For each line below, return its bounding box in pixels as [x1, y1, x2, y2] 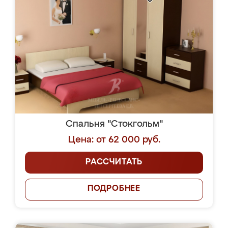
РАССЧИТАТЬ [85, 158, 142, 166]
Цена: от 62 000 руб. [68, 135, 160, 145]
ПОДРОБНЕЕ [87, 185, 141, 193]
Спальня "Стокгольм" [65, 120, 163, 129]
